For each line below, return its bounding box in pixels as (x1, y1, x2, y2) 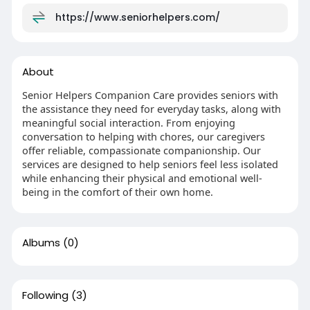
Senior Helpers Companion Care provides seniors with (21, 87, 278, 102)
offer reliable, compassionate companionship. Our (21, 143, 261, 157)
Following (21, 287, 69, 302)
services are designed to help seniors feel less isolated (21, 156, 278, 171)
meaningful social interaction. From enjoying (21, 115, 235, 129)
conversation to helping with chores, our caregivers (21, 129, 265, 143)
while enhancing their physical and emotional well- (21, 170, 262, 185)
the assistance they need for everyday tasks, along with (21, 101, 281, 116)
